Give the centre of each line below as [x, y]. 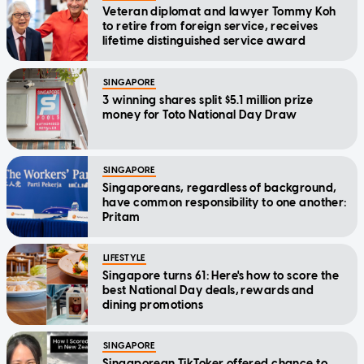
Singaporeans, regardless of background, [220, 188]
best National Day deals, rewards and [208, 291]
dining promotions [154, 305]
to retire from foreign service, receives [210, 27]
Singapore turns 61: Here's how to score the [221, 276]
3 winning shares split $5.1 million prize [208, 101]
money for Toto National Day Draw [200, 115]
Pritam [121, 218]
